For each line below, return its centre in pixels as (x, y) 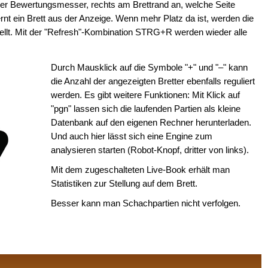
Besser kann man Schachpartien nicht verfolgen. (146, 203)
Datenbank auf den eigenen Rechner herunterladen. (151, 123)
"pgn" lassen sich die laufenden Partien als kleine (146, 109)
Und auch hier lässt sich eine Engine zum (132, 136)
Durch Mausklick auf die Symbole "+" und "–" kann (150, 68)
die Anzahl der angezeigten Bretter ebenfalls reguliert (153, 81)
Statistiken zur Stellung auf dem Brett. (124, 184)
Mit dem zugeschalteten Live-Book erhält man (141, 170)
